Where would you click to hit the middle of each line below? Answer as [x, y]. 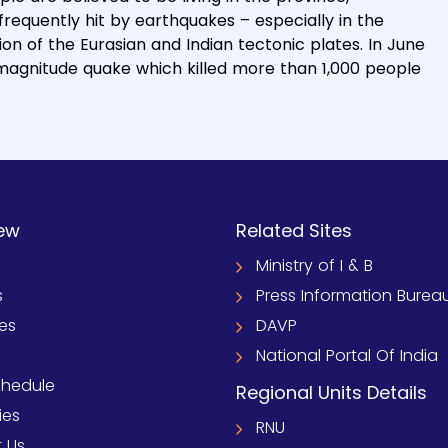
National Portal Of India [347, 355]
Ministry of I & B [314, 265]
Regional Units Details [331, 392]
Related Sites [294, 230]
